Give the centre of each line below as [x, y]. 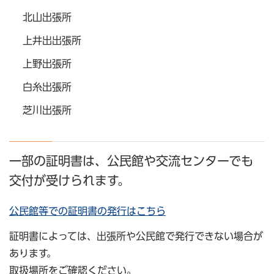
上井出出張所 [52, 40]
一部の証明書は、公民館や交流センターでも [131, 161]
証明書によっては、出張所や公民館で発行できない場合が [136, 236]
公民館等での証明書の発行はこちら [87, 211]
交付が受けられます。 [69, 181]
